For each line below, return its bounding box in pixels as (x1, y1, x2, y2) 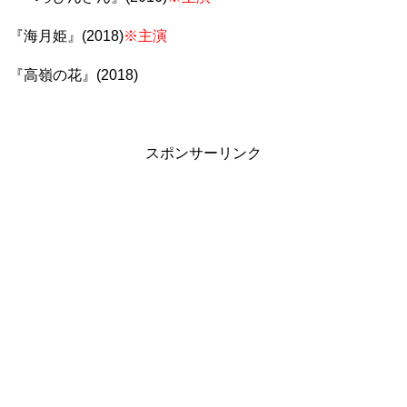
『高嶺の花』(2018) (9, 67, 138, 83)
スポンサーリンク (145, 145, 262, 161)
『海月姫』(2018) (9, 28, 124, 44)
